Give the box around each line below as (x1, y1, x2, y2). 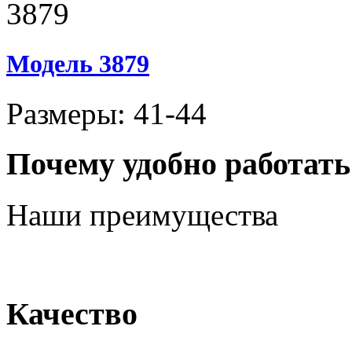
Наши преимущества (6, 198, 278, 233)
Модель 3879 (6, 49, 149, 78)
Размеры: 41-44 (6, 96, 207, 130)
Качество (6, 295, 137, 332)
